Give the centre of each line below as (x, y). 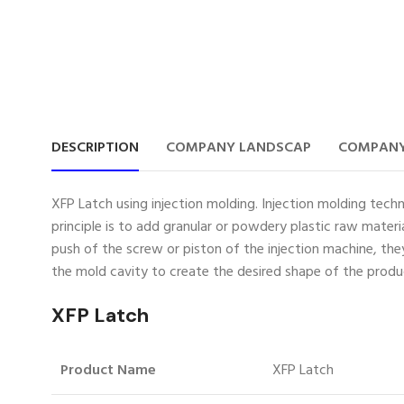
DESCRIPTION (95, 147)
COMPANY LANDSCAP (239, 147)
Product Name (108, 370)
